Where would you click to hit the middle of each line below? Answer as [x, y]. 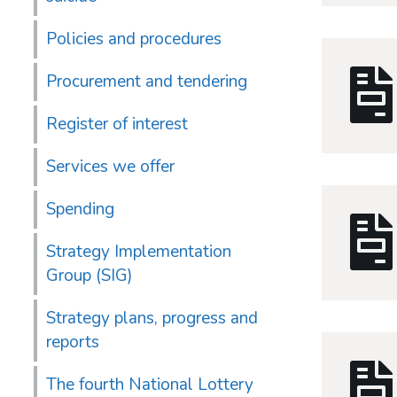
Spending [80, 210]
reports [73, 343]
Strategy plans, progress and [152, 319]
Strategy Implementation [139, 252]
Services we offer [110, 167]
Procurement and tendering [147, 82]
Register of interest [117, 125]
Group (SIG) [90, 276]
